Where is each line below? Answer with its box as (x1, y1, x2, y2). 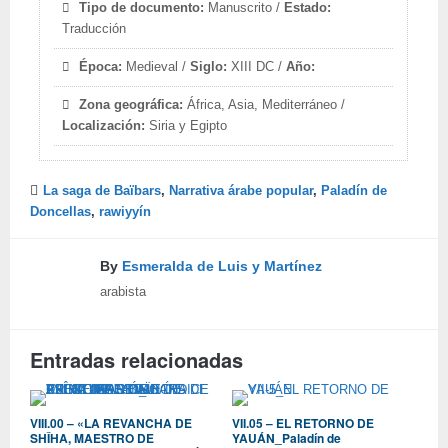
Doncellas (30, 205, 91, 219)
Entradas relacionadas (30, 345, 243, 374)
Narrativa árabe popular (169, 184, 313, 198)
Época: (79, 60, 123, 74)
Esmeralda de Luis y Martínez (122, 258, 322, 274)
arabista (100, 285, 146, 299)
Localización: (62, 119, 146, 133)
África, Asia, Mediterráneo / (183, 98, 346, 112)
